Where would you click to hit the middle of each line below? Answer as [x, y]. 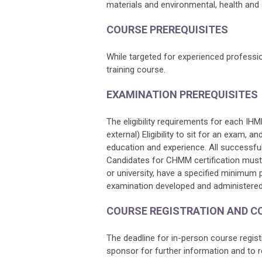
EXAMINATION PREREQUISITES [182, 94]
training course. [136, 70]
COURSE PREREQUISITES [167, 30]
